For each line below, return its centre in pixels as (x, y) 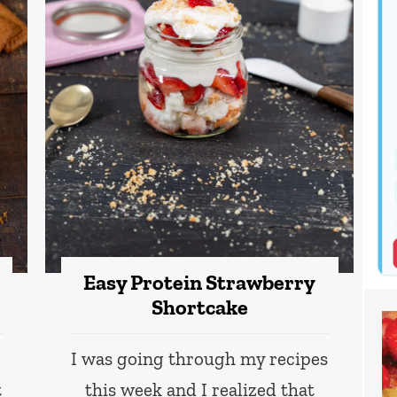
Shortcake (199, 307)
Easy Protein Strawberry (200, 282)
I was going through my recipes (200, 358)
